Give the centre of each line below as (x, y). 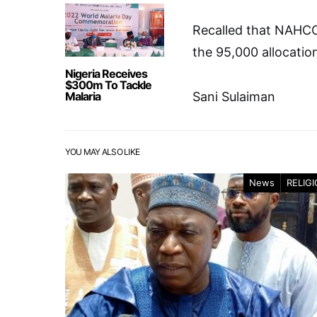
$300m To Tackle (108, 85)
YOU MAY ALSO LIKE (103, 152)
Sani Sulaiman (234, 97)
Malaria (83, 96)
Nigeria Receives (106, 74)
